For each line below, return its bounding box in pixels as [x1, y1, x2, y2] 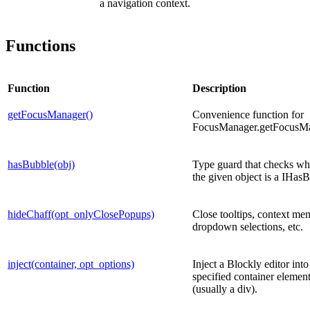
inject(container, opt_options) [8, 258, 134, 271]
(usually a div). [192, 283, 257, 295]
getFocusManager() [8, 109, 93, 121]
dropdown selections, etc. [192, 221, 303, 233]
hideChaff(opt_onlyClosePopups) [8, 208, 154, 221]
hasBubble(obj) [8, 158, 75, 171]
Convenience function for [192, 109, 304, 121]
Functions [6, 37, 75, 55]
